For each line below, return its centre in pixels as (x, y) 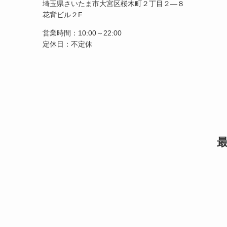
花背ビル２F (63, 15)
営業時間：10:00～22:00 (82, 33)
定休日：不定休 (67, 44)
